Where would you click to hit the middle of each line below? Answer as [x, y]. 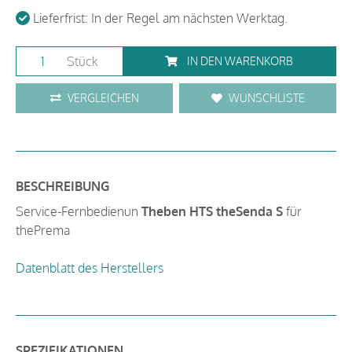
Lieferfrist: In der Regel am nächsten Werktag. [159, 18]
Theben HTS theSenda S [212, 211]
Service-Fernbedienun [79, 211]
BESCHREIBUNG [62, 186]
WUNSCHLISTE [266, 98]
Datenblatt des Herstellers [90, 268]
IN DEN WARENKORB [240, 61]
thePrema [43, 230]
